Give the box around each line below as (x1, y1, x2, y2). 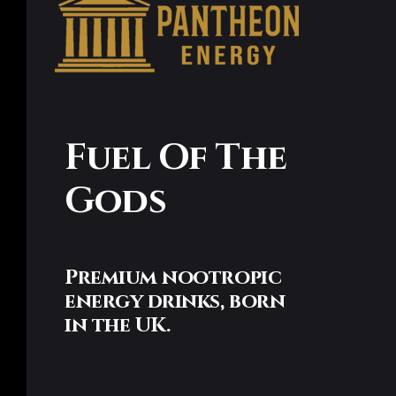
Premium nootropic (65, 263, 282, 292)
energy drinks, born (65, 287, 286, 316)
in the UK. (65, 311, 171, 339)
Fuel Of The (65, 133, 286, 182)
